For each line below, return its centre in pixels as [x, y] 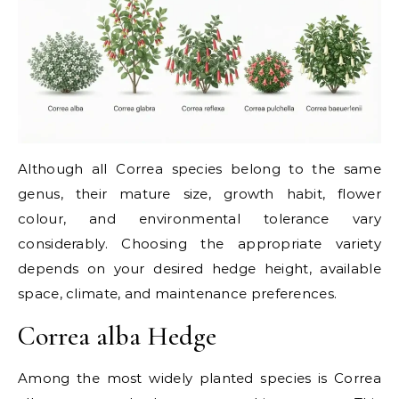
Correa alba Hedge [117, 336]
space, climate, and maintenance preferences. [178, 293]
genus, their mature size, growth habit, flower [199, 193]
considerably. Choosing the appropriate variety [199, 243]
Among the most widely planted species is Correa [199, 378]
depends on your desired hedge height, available [199, 268]
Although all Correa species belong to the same [199, 168]
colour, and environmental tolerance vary [199, 218]
